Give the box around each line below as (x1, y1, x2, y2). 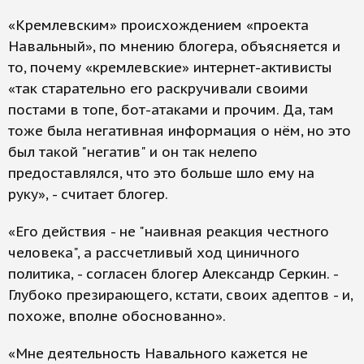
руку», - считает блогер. (8, 185, 168, 203)
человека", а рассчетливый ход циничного (8, 244, 300, 262)
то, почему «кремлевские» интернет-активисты (8, 58, 332, 76)
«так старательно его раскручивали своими (8, 80, 308, 97)
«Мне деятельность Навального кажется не (8, 344, 308, 362)
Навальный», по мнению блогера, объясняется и (8, 37, 340, 55)
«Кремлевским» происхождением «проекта (8, 16, 309, 34)
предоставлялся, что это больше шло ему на (8, 164, 314, 182)
